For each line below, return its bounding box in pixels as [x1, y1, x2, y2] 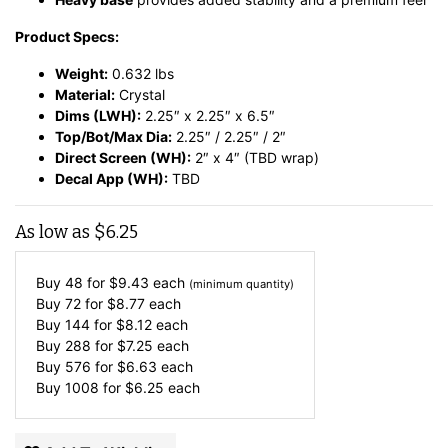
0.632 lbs [108, 65, 174, 83]
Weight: [55, 65, 108, 83]
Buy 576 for [36, 358, 117, 376]
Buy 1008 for [36, 379, 125, 397]
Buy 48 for [36, 274, 109, 292]
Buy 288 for [36, 337, 117, 355]
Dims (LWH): [55, 107, 141, 125]
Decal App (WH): [55, 170, 168, 188]
